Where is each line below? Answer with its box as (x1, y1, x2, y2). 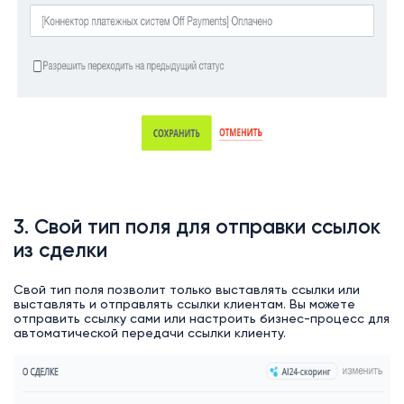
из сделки (13, 241, 107, 262)
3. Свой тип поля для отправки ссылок (13, 217, 381, 238)
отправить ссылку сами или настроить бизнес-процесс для (13, 313, 390, 326)
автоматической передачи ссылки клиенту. (13, 327, 286, 341)
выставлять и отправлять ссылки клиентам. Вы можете (13, 298, 355, 312)
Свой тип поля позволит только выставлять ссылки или (13, 284, 360, 298)
